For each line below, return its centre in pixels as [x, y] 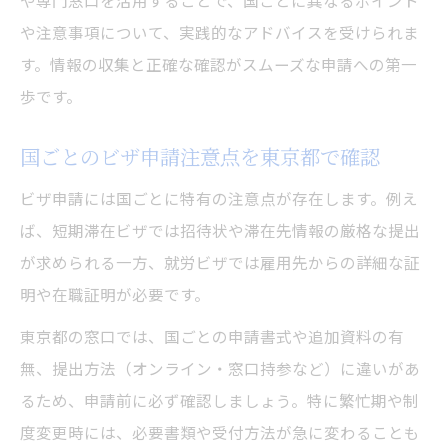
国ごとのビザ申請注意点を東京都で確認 [200, 157]
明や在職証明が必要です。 [115, 294]
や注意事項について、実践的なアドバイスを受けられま [219, 32]
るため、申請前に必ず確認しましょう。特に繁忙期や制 [219, 400]
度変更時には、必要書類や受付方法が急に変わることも [220, 432]
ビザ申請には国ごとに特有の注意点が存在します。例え [219, 198]
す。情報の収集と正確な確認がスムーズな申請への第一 [218, 64]
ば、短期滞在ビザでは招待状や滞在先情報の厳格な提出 [220, 230]
